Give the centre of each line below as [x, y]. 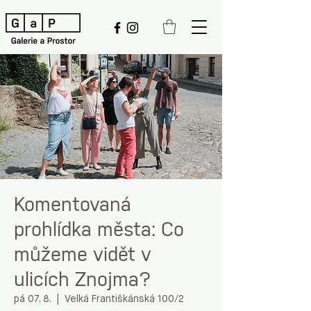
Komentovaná [73, 206]
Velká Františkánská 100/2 [124, 300]
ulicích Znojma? [83, 281]
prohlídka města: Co [99, 231]
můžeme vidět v [83, 256]
